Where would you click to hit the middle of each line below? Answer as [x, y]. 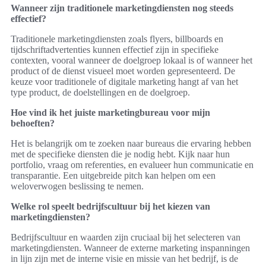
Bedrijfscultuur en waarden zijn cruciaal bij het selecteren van [126, 237]
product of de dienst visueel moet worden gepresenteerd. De [123, 71]
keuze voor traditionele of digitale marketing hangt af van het [124, 82]
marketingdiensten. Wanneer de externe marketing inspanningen [130, 248]
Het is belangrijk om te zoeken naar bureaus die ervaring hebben [131, 144]
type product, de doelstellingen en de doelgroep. [100, 93]
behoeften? [33, 123]
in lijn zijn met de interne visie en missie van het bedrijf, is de [124, 259]
